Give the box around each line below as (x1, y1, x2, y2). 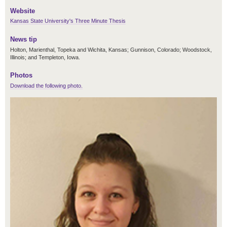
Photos (10, 71, 32, 80)
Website (10, 7, 35, 15)
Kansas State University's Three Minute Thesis (10, 18, 126, 24)
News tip (10, 35, 37, 43)
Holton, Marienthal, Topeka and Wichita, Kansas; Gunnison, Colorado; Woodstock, (10, 46, 212, 53)
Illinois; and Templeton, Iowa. (10, 54, 80, 60)
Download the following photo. (10, 83, 83, 89)
